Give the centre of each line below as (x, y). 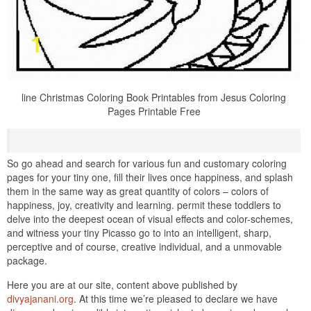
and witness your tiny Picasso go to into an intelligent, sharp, (139, 232)
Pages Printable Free (154, 111)
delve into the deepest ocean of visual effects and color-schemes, (150, 218)
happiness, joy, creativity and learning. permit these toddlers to (144, 204)
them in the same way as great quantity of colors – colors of (138, 191)
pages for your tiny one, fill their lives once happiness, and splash (150, 177)
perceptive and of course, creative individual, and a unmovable (144, 246)
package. (27, 260)
